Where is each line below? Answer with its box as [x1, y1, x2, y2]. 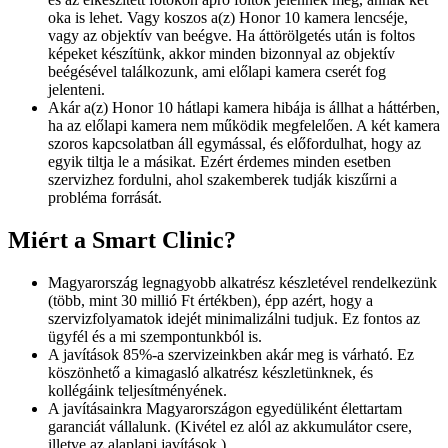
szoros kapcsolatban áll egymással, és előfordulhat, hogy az [48, 135, 421, 153]
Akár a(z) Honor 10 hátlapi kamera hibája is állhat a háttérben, [48, 99, 440, 117]
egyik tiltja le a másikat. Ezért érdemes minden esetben [48, 153, 391, 171]
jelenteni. [48, 81, 105, 99]
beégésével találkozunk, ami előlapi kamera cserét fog [48, 63, 386, 81]
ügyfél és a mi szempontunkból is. [48, 327, 262, 345]
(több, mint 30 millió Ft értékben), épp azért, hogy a [48, 291, 373, 309]
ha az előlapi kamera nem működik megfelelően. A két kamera [48, 117, 440, 135]
